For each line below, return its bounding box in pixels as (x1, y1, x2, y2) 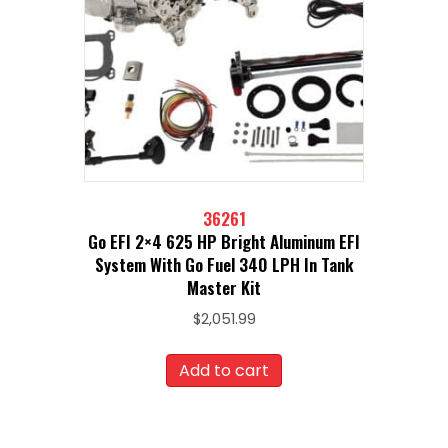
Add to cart (179, 359, 269, 383)
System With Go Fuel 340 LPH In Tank (94, 252, 354, 278)
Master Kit (187, 275, 261, 301)
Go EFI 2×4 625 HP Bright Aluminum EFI (88, 229, 360, 255)
